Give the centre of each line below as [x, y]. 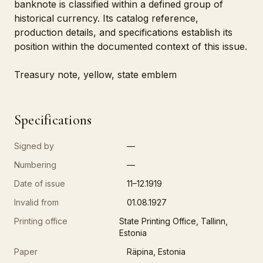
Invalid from [36, 202]
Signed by [34, 146]
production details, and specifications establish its [123, 32]
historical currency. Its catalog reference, [106, 18]
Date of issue [40, 183]
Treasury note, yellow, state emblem [95, 75]
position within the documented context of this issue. [131, 46]
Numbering [35, 165]
